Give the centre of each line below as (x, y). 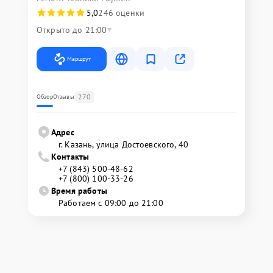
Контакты (70, 156)
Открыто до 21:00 (72, 30)
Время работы (79, 190)
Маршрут (79, 58)
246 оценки (121, 12)
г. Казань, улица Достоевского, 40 (123, 144)
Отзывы (63, 96)
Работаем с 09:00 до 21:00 (111, 203)
